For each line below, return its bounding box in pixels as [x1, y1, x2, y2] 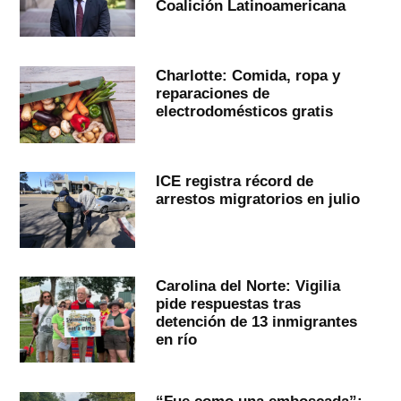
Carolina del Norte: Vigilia [155, 277, 340, 295]
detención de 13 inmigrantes [155, 312, 357, 331]
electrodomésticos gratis [155, 101, 333, 120]
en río [155, 330, 197, 349]
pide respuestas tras [155, 294, 301, 313]
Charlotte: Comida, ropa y [155, 65, 340, 84]
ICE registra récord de [155, 171, 313, 190]
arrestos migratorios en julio [155, 189, 360, 208]
